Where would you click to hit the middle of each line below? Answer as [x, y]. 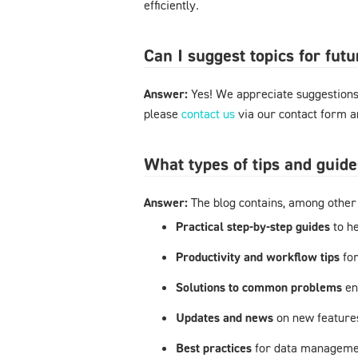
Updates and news [226, 317]
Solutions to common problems [261, 287]
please [163, 113]
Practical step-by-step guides [253, 226]
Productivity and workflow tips [259, 257]
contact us [208, 113]
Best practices [215, 348]
